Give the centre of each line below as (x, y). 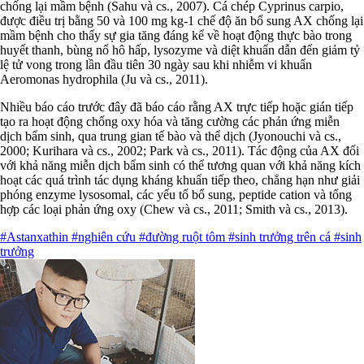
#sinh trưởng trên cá (281, 237)
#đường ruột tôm (184, 237)
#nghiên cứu (105, 237)
